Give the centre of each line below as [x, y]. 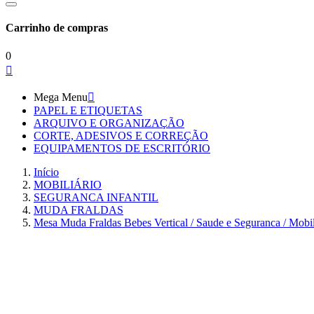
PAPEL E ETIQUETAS [88, 110]
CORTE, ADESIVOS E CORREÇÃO [121, 135]
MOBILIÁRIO [68, 184]
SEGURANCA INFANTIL [96, 197]
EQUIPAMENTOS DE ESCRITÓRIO [122, 148]
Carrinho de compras [57, 28]
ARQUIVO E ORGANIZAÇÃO [109, 123]
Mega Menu [61, 97]
